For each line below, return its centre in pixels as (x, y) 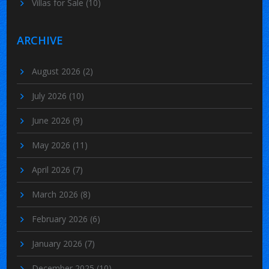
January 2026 (59, 243)
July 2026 (51, 95)
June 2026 (53, 120)
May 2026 (53, 145)
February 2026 (61, 219)
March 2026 (56, 194)
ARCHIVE (40, 40)
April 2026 (53, 169)
